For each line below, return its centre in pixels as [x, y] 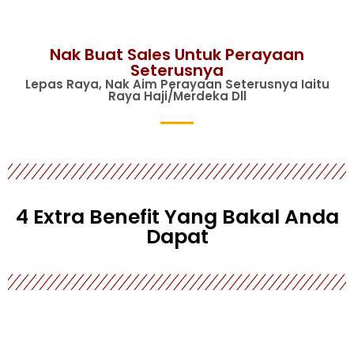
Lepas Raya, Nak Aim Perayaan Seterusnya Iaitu [177, 84]
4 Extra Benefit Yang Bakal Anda [177, 217]
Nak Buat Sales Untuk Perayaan [177, 55]
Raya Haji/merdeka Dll [177, 96]
